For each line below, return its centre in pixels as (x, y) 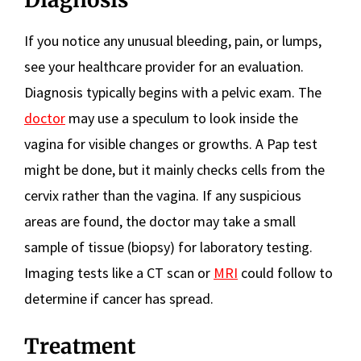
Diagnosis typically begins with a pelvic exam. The (173, 92)
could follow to (285, 272)
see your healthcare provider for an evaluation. (164, 66)
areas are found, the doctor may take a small (160, 221)
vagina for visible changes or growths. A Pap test (171, 143)
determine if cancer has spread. (119, 298)
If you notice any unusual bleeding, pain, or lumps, (173, 40)
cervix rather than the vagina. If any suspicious (163, 195)
